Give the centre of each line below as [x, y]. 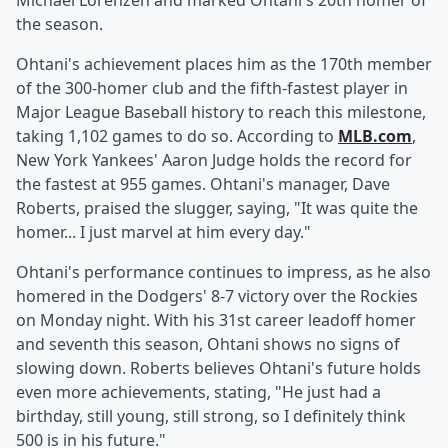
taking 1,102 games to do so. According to [177, 136]
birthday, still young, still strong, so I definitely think [211, 416]
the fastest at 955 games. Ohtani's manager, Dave [203, 184]
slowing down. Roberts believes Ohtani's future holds [218, 368]
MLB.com [375, 136]
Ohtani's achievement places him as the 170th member [224, 64]
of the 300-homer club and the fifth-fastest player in [212, 88]
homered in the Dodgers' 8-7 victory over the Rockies [217, 296]
